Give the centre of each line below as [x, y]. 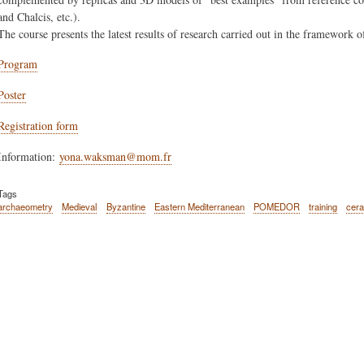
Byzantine [126, 206]
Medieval [80, 206]
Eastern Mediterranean [199, 206]
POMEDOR [276, 206]
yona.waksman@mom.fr [116, 156]
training [323, 206]
